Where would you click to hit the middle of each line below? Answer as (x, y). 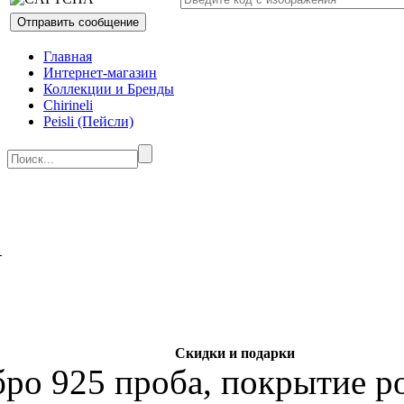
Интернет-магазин (100, 73)
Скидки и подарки (234, 353)
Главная (68, 57)
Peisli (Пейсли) (88, 122)
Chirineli (68, 106)
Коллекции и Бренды (109, 89)
